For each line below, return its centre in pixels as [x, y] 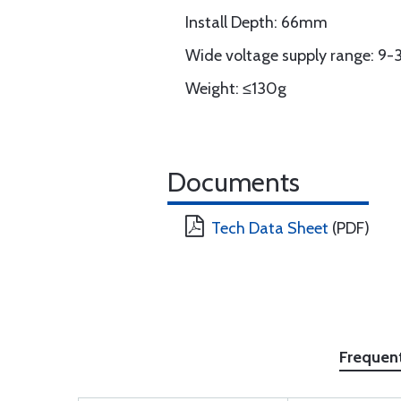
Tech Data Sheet [270, 228]
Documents [234, 182]
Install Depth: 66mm [256, 22]
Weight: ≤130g [236, 89]
